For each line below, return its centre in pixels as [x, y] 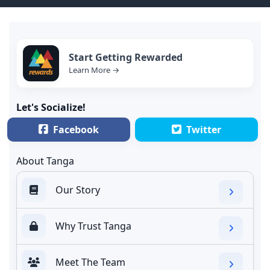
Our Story [78, 190]
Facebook [76, 129]
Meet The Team [90, 262]
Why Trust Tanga [93, 226]
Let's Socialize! [51, 107]
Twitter [204, 129]
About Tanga [45, 161]
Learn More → [94, 70]
